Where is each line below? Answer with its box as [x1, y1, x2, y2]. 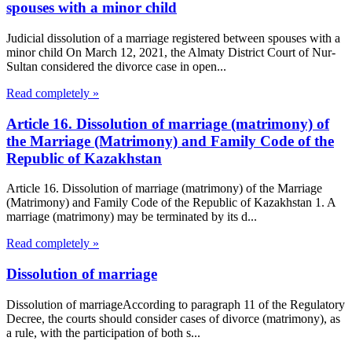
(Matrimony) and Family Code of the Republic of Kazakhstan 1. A [6, 196, 335, 210]
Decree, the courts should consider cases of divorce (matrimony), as [6, 311, 340, 325]
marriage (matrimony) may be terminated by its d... [6, 210, 257, 224]
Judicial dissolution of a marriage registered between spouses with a [6, 31, 340, 45]
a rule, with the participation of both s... [6, 325, 200, 339]
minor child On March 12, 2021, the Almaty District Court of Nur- [6, 46, 335, 59]
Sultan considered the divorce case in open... [6, 60, 226, 73]
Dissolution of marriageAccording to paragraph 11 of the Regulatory [6, 297, 345, 311]
